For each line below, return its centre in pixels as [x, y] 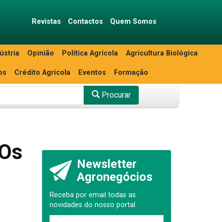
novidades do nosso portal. [93, 205]
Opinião [41, 53]
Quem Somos [133, 22]
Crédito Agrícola [42, 73]
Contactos [85, 22]
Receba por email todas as [92, 195]
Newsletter [107, 164]
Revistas [46, 22]
